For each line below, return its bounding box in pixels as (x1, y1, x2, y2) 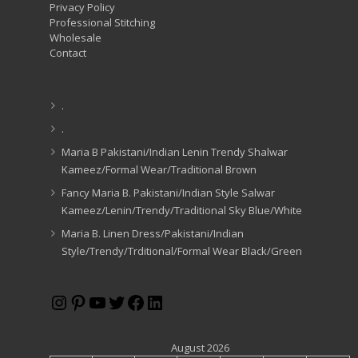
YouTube (87, 288, 167, 315)
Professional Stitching (50, 14, 155, 30)
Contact (50, 45, 86, 60)
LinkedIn (145, 288, 220, 315)
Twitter (106, 288, 173, 315)
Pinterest (68, 288, 149, 315)
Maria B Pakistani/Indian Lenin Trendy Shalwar (62, 144, 288, 159)
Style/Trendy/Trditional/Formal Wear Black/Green (62, 243, 302, 258)
